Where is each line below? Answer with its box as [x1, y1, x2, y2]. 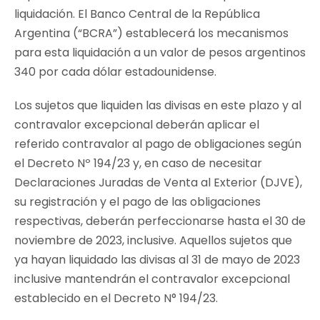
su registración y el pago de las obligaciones [14, 193, 261, 210]
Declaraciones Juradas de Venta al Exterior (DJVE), [14, 174, 302, 191]
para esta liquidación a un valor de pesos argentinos [14, 44, 306, 61]
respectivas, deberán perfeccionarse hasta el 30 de [14, 212, 306, 229]
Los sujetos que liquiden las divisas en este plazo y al [14, 96, 301, 114]
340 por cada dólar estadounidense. [14, 63, 216, 80]
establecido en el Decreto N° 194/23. [14, 289, 218, 306]
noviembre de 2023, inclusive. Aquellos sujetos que [14, 231, 292, 249]
